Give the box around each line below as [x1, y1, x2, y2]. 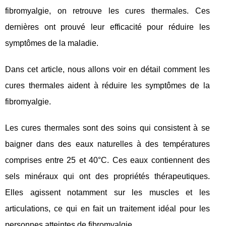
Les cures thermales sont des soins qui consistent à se [5, 123, 210, 132]
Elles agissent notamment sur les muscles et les [5, 188, 210, 197]
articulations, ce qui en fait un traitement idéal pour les [5, 204, 210, 213]
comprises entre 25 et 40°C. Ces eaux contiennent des [5, 155, 210, 164]
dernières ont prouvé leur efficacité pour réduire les [5, 22, 210, 31]
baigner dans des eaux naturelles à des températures [5, 139, 210, 148]
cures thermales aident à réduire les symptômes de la [5, 81, 210, 90]
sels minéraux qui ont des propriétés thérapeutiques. [5, 172, 210, 181]
